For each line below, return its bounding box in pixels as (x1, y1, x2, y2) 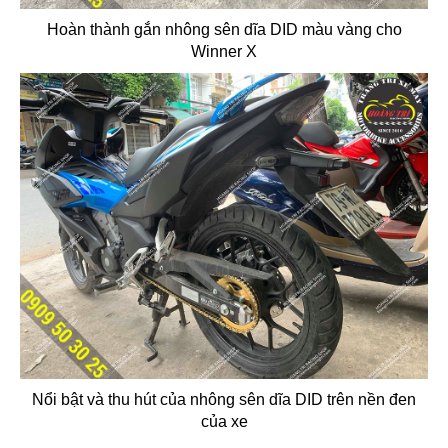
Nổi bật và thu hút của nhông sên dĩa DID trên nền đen (32, 390, 416, 408)
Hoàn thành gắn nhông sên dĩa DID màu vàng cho (46, 20, 402, 38)
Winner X (191, 42, 257, 60)
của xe (200, 412, 248, 430)
